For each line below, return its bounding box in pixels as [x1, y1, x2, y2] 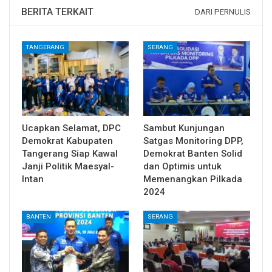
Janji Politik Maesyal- [22, 160, 114, 172]
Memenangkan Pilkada [143, 173, 242, 185]
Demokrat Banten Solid [143, 148, 242, 159]
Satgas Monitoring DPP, [143, 135, 243, 146]
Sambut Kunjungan [143, 122, 225, 134]
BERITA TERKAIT [21, 5, 93, 18]
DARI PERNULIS [195, 7, 251, 16]
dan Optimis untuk [143, 160, 222, 172]
